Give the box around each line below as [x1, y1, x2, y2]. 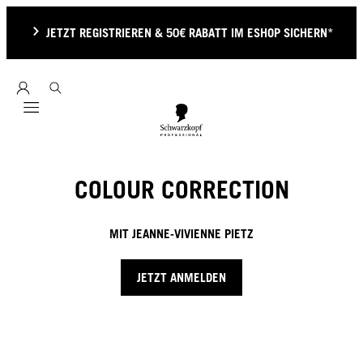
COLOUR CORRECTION [74, 174, 289, 204]
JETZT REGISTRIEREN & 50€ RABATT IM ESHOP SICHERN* [45, 25, 334, 40]
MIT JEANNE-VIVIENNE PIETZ [109, 225, 254, 241]
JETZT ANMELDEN [137, 269, 226, 284]
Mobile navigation [30, 109, 124, 124]
